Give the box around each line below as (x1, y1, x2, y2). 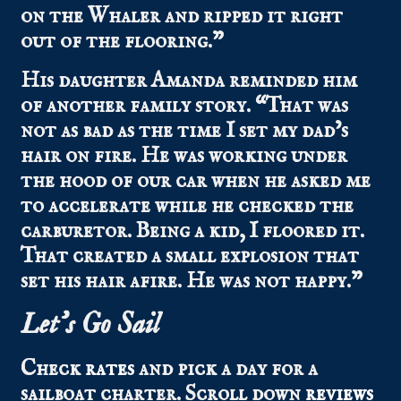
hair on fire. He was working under (21, 142, 348, 171)
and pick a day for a (134, 355, 319, 384)
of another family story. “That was (21, 92, 349, 121)
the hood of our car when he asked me (21, 167, 371, 196)
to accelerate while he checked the (21, 192, 354, 221)
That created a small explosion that (21, 243, 360, 271)
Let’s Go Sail (21, 307, 160, 345)
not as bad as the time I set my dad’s (21, 117, 349, 146)
